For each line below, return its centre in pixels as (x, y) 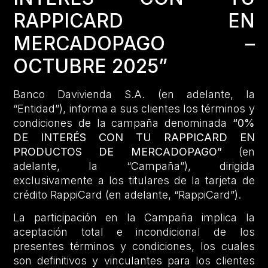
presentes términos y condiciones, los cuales (134, 246)
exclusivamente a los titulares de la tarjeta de (134, 180)
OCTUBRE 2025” (91, 66)
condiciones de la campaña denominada (123, 123)
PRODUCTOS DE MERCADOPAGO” (118, 151)
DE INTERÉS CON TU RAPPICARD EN (134, 137)
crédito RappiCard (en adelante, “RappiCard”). (127, 194)
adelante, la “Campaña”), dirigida (134, 166)
